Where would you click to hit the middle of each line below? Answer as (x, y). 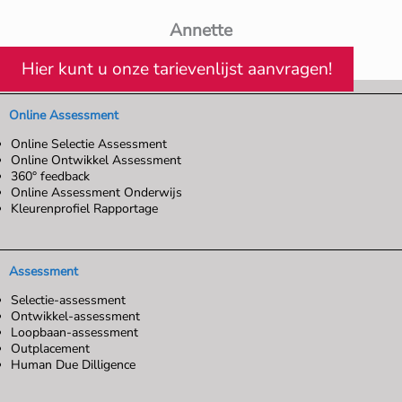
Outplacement (50, 349)
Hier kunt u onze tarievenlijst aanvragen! (177, 70)
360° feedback (50, 177)
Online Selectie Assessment (89, 144)
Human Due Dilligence (73, 365)
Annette (201, 31)
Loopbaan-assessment (74, 333)
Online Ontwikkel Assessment (96, 161)
